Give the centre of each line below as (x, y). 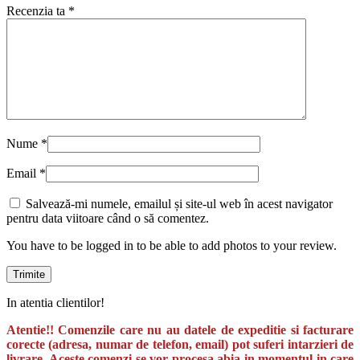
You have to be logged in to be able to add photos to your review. (172, 245)
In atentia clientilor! (55, 302)
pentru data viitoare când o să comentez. (108, 218)
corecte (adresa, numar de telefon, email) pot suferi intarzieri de (180, 344)
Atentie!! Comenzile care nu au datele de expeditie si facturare (180, 329)
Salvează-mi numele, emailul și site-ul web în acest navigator (179, 203)
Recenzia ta (37, 10)
